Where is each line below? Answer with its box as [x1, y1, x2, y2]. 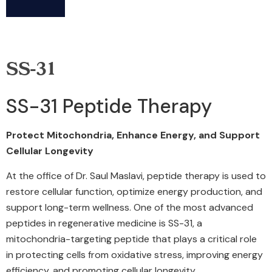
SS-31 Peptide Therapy [6, 93, 212, 120]
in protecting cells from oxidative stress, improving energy [6, 248, 263, 261]
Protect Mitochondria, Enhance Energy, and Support [6, 129, 260, 142]
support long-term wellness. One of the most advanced [6, 200, 253, 214]
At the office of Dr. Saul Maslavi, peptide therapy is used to [6, 169, 266, 182]
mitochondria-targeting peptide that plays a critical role [6, 232, 257, 245]
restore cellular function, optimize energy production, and [6, 185, 262, 198]
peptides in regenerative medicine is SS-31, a [6, 216, 202, 229]
